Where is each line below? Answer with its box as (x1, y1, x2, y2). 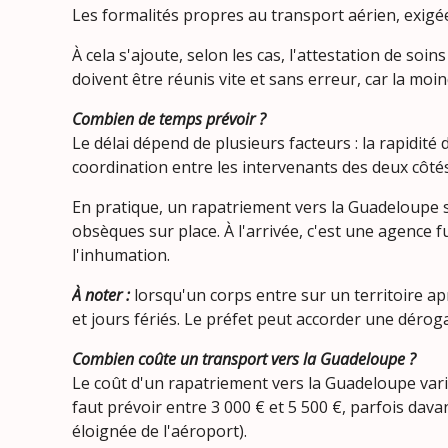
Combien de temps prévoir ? (72, 108, 266, 130)
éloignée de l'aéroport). (72, 420, 247, 442)
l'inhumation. (72, 244, 170, 266)
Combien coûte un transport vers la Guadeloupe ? (72, 348, 416, 370)
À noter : (72, 284, 130, 306)
